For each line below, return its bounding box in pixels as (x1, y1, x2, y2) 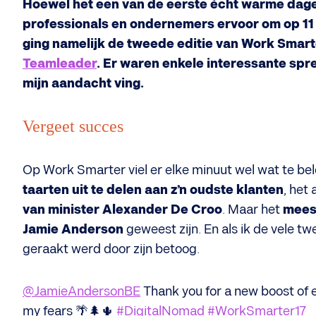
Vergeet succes (23, 117, 123, 135)
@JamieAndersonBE (23, 284, 140, 299)
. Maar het (222, 202, 283, 217)
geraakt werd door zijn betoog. (23, 242, 200, 257)
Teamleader (23, 56, 97, 71)
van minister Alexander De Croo (23, 202, 222, 217)
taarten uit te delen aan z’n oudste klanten (23, 183, 284, 197)
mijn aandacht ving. (23, 76, 147, 91)
